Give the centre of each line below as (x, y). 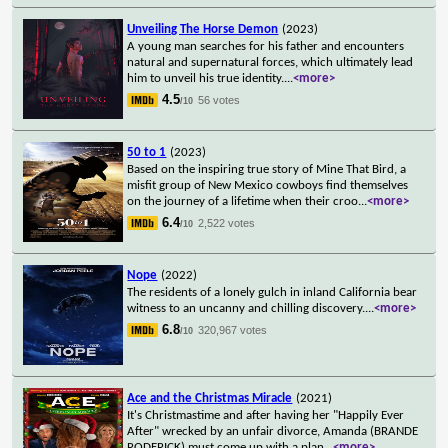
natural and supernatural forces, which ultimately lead (270, 62)
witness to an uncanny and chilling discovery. (246, 308)
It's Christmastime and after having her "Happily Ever (266, 415)
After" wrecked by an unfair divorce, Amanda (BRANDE (273, 431)
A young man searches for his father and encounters (266, 46)
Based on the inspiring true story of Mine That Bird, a (267, 169)
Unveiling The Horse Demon (203, 29)
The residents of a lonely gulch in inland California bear (272, 292)
